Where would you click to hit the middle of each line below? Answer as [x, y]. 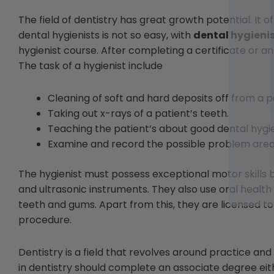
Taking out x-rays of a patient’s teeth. [138, 113]
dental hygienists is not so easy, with [106, 35]
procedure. [45, 220]
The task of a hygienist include [91, 65]
